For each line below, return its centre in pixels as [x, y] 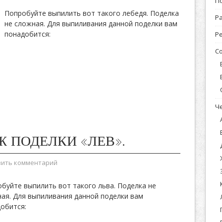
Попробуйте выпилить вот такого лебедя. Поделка [92, 13]
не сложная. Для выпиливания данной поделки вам [91, 24]
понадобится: [28, 34]
